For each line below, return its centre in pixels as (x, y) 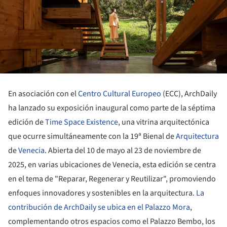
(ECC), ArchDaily (189, 93)
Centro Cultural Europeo (120, 93)
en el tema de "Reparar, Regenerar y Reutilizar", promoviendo (112, 179)
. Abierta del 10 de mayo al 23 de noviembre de (123, 150)
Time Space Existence (82, 122)
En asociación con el (43, 93)
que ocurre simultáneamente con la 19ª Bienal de (92, 136)
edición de (27, 122)
